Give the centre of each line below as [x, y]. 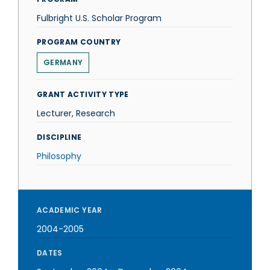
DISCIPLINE [59, 137]
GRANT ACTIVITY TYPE [83, 94]
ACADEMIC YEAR [70, 210]
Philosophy [59, 156]
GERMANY [63, 62]
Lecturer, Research [76, 113]
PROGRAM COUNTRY [79, 42]
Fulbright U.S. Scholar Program [99, 18]
